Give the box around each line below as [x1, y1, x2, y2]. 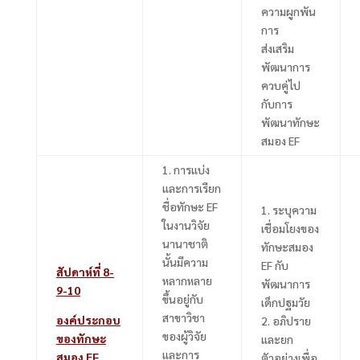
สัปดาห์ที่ [55, 264, 100, 279]
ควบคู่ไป [260, 77, 301, 92]
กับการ [260, 96, 292, 111]
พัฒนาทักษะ [260, 114, 320, 129]
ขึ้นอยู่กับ [162, 291, 203, 306]
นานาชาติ [162, 235, 208, 251]
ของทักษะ [55, 330, 106, 346]
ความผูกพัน [260, 3, 316, 18]
